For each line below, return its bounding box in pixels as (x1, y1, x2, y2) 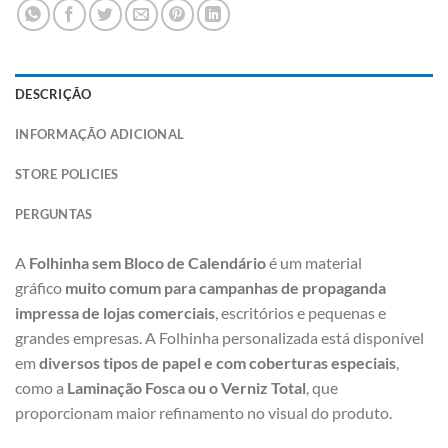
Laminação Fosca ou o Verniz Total (67, 377, 306, 397)
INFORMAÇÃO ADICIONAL (15, 125, 185, 142)
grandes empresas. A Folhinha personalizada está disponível (15, 327, 424, 347)
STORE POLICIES (15, 165, 119, 182)
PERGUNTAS (15, 205, 93, 222)
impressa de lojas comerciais (15, 302, 215, 322)
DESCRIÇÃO (15, 85, 92, 102)
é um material (266, 252, 362, 272)
